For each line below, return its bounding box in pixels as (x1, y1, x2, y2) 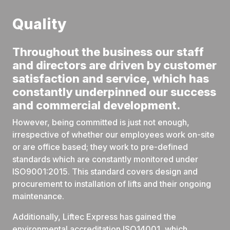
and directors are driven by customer (12, 59, 217, 72)
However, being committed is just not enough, (12, 117, 189, 127)
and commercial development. (12, 99, 181, 112)
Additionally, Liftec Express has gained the (12, 212, 176, 222)
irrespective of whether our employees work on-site (12, 129, 215, 140)
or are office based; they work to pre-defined (12, 142, 188, 152)
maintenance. (12, 191, 64, 201)
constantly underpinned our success (12, 85, 216, 99)
